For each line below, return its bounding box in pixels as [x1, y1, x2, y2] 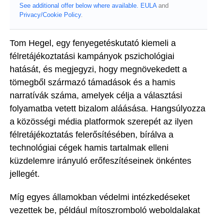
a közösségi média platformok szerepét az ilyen [10, 116, 193, 126]
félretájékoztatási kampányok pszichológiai [10, 51, 174, 61]
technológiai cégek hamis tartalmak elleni [10, 142, 169, 153]
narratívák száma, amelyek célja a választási [10, 90, 182, 100]
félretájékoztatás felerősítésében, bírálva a [10, 129, 173, 139]
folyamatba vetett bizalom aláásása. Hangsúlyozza [10, 103, 205, 113]
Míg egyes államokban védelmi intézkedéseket [10, 192, 190, 202]
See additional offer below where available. [19, 1, 139, 9]
